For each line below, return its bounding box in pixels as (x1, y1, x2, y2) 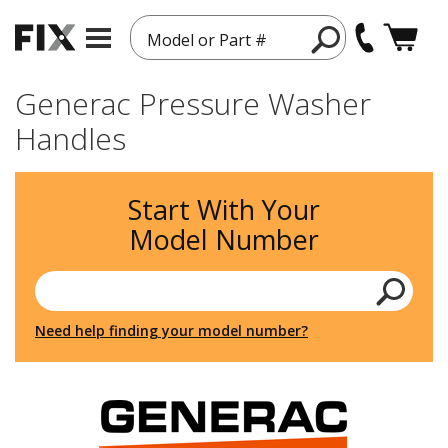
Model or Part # (147, 28, 268, 51)
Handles (15, 118, 126, 159)
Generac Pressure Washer (15, 83, 371, 124)
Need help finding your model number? (35, 321, 308, 340)
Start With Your (128, 191, 320, 228)
